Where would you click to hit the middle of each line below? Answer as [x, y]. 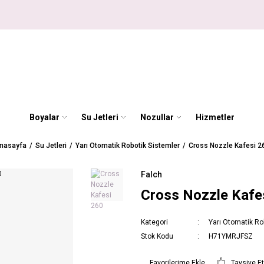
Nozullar [157, 117]
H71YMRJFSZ [231, 236]
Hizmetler [215, 117]
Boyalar [44, 117]
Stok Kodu [157, 236]
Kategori [154, 222]
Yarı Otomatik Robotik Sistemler [128, 146]
